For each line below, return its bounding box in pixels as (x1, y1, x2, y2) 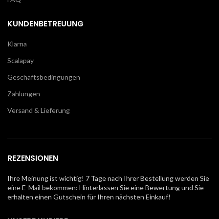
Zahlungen (7, 89, 40, 98)
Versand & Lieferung (7, 106, 70, 114)
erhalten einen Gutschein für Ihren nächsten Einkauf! (7, 192, 171, 201)
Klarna (7, 39, 27, 48)
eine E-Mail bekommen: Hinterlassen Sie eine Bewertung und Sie (7, 183, 204, 192)
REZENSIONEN (7, 152, 58, 164)
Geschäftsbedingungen (7, 72, 80, 81)
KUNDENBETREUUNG (7, 18, 84, 29)
